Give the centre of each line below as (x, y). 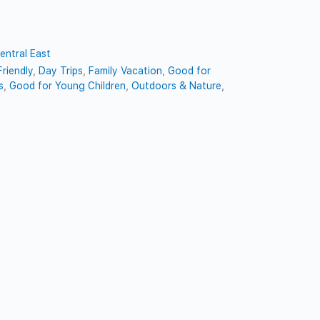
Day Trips (61, 70)
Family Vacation (126, 70)
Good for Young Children (68, 85)
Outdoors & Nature (177, 85)
